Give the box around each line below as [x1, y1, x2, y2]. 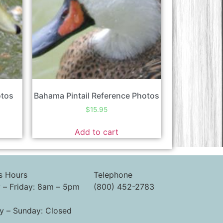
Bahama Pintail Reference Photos [34, 91, 160, 101]
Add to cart [75, 127, 119, 137]
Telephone [94, 170, 133, 180]
